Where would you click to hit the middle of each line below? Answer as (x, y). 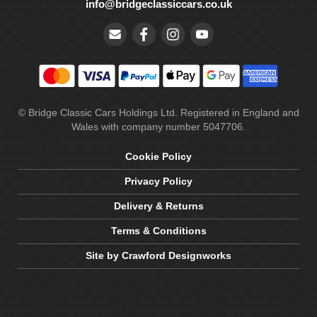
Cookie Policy (158, 156)
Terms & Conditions (158, 231)
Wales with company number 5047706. (158, 127)
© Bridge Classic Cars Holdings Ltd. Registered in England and (158, 113)
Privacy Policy (158, 181)
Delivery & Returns (158, 206)
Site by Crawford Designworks (158, 255)
